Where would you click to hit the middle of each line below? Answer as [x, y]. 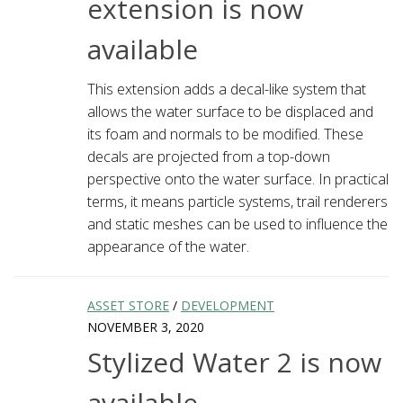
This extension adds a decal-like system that [227, 89]
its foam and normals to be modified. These [225, 134]
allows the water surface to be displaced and [230, 111]
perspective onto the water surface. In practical [238, 179]
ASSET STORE [128, 305]
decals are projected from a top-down [209, 156]
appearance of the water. [168, 246]
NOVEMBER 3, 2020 [146, 327]
